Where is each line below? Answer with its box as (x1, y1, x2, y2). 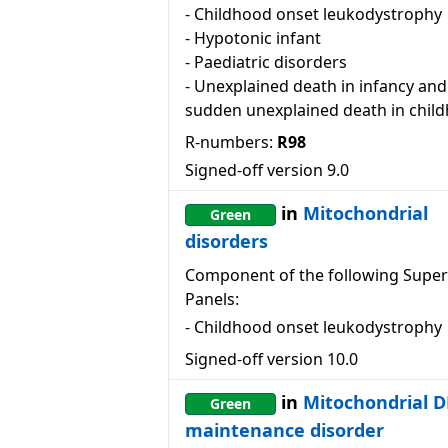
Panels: (185, 288, 239, 310)
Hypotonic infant (194, 27, 321, 49)
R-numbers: (185, 131, 273, 153)
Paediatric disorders (194, 51, 347, 73)
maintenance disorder (185, 418, 384, 442)
